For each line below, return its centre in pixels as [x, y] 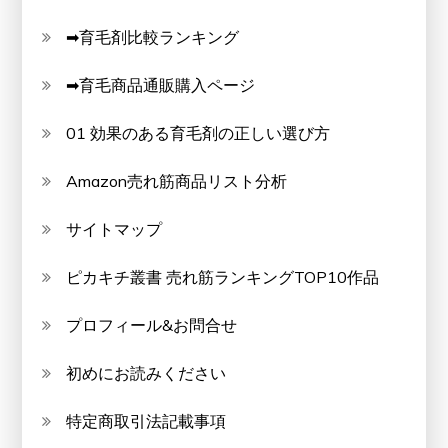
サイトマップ [114, 229]
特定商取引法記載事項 [146, 421]
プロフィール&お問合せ [152, 325]
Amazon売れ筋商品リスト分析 [177, 181]
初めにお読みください [146, 373]
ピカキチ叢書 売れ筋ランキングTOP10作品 [223, 277]
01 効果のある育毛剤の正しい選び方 [198, 133]
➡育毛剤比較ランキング [153, 37]
